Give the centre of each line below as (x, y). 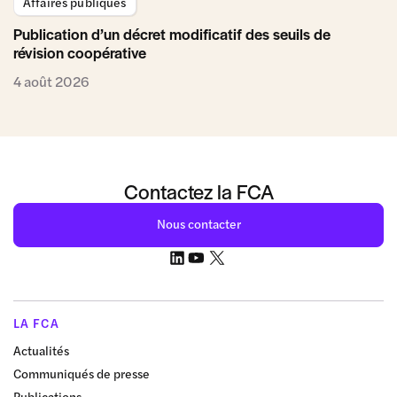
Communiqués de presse (82, 373)
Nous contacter (198, 223)
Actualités (41, 350)
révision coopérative (80, 52)
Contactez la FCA (198, 191)
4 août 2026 (51, 81)
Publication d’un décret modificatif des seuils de (172, 33)
